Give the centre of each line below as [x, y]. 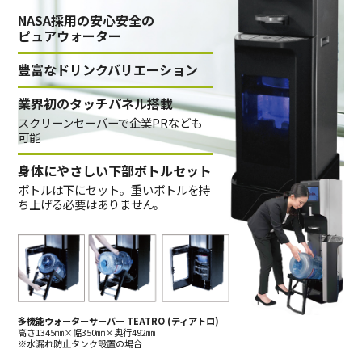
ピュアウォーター [70, 35]
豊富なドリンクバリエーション [108, 69]
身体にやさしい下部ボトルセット [115, 170]
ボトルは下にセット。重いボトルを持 [114, 189]
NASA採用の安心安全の [86, 20]
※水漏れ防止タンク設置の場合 [80, 343]
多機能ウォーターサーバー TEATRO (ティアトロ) [119, 320]
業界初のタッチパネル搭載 [96, 103]
